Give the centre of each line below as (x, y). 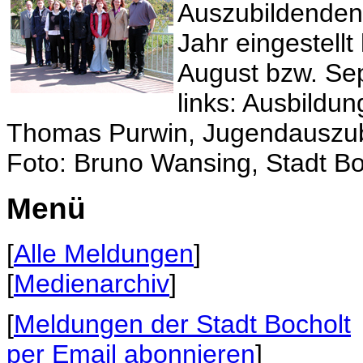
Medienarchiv (92, 283)
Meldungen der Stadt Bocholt (182, 324)
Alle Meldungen (104, 253)
